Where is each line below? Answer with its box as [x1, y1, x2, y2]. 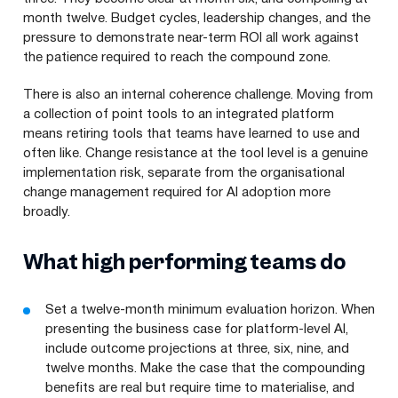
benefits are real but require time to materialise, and [45, 381, 354, 394]
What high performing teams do [23, 247, 346, 275]
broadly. [23, 205, 70, 219]
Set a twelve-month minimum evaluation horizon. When [45, 303, 375, 316]
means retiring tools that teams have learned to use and [23, 127, 360, 140]
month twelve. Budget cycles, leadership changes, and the [23, 12, 370, 25]
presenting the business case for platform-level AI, [45, 322, 348, 336]
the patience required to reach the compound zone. [23, 51, 330, 64]
